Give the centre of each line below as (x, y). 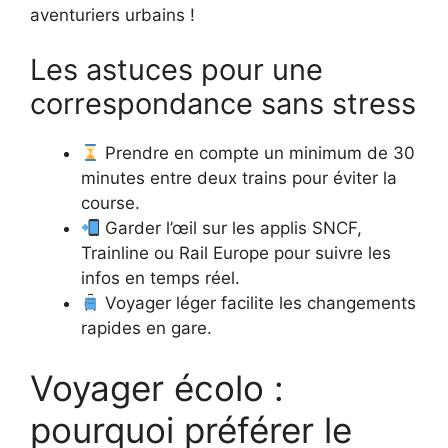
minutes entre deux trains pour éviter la (239, 178)
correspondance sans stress (223, 104)
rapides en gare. (146, 328)
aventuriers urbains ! (112, 14)
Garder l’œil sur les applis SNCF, (231, 228)
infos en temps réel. (160, 278)
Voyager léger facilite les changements (258, 303)
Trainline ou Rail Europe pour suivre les (236, 253)
